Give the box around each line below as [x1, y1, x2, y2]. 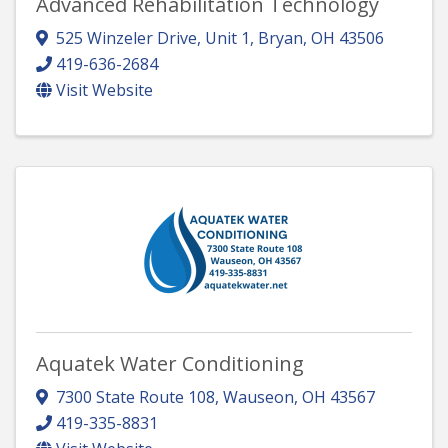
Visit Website [56, 79, 153, 102]
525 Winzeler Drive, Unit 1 [56, 27, 250, 50]
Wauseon [223, 385, 294, 408]
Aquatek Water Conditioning [36, 350, 304, 378]
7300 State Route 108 [56, 385, 215, 408]
